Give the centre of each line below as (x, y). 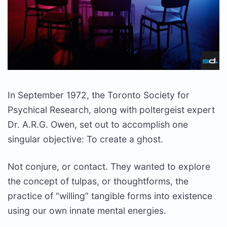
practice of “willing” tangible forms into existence (110, 196)
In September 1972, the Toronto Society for (99, 95)
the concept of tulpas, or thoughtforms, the (98, 181)
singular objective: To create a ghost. (85, 139)
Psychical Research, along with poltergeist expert (111, 109)
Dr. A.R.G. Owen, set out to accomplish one (98, 124)
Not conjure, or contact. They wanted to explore (109, 166)
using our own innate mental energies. (87, 210)
